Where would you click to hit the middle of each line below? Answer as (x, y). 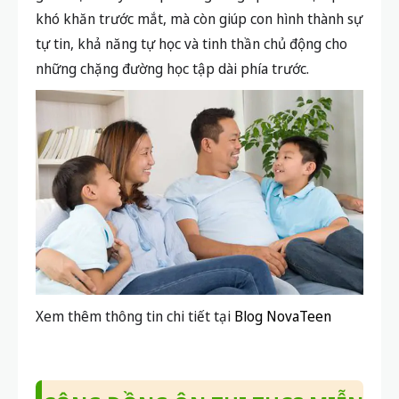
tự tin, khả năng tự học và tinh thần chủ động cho (191, 43)
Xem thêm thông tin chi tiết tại (133, 317)
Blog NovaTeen (281, 317)
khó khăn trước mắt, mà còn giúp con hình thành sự (199, 18)
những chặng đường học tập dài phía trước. (172, 68)
